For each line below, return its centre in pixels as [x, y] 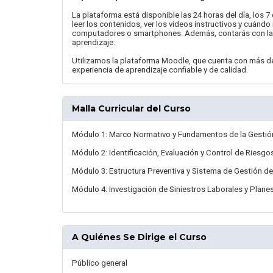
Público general [100, 263]
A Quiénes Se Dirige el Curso [139, 237]
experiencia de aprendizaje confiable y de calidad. [160, 69]
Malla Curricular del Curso [131, 108]
